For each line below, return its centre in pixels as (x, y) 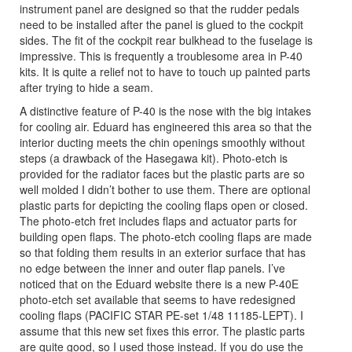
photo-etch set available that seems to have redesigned (158, 299)
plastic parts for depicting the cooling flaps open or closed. (164, 205)
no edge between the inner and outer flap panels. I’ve (152, 268)
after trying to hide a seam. (86, 87)
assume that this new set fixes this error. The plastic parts (162, 330)
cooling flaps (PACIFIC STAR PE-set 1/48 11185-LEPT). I (161, 315)
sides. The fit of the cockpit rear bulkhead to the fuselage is (166, 40)
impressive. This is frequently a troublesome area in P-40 (161, 55)
